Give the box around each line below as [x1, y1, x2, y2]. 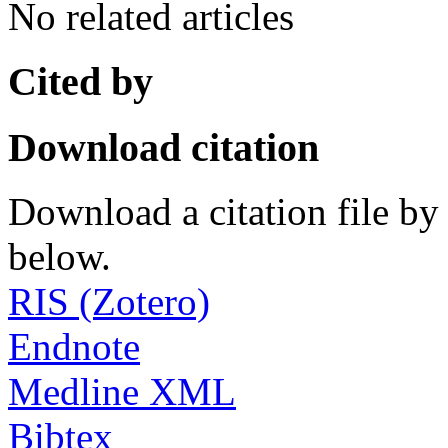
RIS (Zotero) [8, 280, 210, 324]
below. [8, 235, 111, 279]
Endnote [8, 325, 140, 369]
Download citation [8, 124, 319, 170]
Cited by [8, 58, 153, 104]
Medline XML [8, 370, 236, 414]
